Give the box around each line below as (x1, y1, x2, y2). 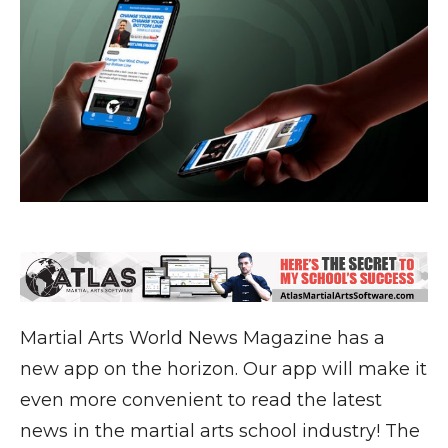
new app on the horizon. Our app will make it (20, 357, 427, 380)
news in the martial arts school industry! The (20, 419, 420, 442)
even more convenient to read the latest (20, 388, 382, 411)
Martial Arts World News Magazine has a (20, 326, 385, 349)
